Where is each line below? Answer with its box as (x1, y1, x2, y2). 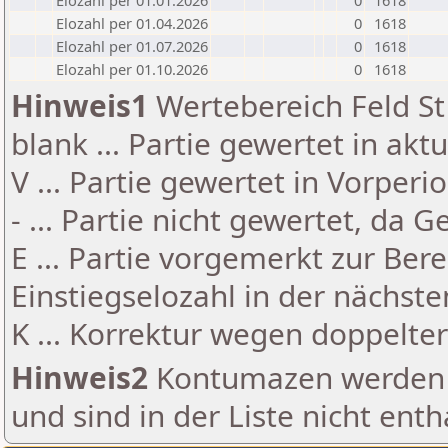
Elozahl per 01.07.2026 (56, 36, 208, 56)
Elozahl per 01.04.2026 (56, 13, 208, 33)
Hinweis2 (11, 357, 148, 398)
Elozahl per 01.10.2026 (56, 59, 208, 79)
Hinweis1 (11, 85, 148, 126)
